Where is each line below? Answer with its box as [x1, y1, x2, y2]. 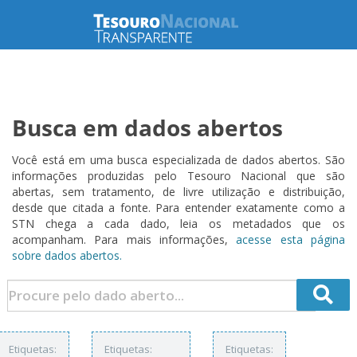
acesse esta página [236, 232, 346, 247]
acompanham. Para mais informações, [12, 232, 237, 247]
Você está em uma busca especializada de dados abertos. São [12, 152, 345, 167]
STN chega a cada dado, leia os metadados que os [12, 216, 345, 231]
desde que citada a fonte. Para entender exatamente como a [12, 200, 345, 215]
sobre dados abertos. [12, 248, 122, 263]
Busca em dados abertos [12, 112, 283, 143]
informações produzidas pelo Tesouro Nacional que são [12, 168, 345, 183]
